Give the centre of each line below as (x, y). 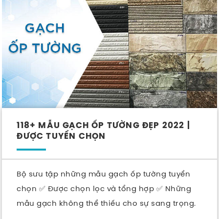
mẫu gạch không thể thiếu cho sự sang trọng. (106, 203)
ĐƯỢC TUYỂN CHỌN (61, 136)
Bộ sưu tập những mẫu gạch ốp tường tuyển (104, 174)
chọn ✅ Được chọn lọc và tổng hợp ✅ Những (104, 188)
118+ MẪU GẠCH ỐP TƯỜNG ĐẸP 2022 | (104, 125)
